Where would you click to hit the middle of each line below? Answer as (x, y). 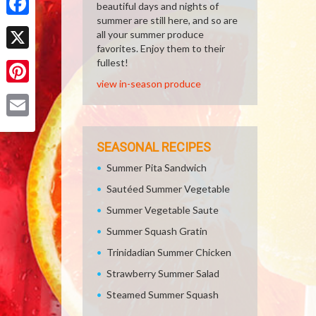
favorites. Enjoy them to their (161, 48)
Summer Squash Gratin (157, 231)
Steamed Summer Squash (163, 294)
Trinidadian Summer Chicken (169, 252)
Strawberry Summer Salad (163, 273)
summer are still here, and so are (167, 20)
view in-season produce (149, 84)
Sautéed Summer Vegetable (168, 189)
